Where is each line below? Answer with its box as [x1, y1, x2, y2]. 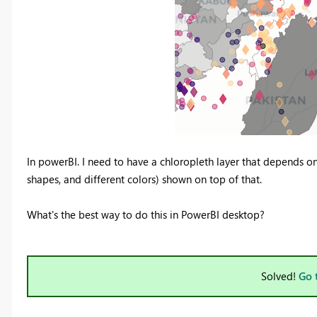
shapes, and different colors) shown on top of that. [26, 172, 265, 187]
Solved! [261, 269, 299, 284]
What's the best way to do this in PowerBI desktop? [26, 207, 267, 222]
